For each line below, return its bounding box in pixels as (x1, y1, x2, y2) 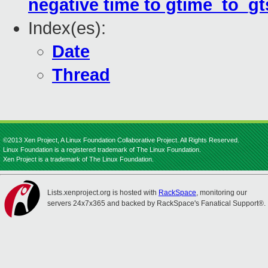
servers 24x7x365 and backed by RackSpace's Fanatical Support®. (47, 199, 266, 208)
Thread (52, 65, 110, 85)
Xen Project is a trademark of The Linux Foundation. (3, 156, 154, 163)
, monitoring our (196, 188, 247, 197)
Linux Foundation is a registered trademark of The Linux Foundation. (3, 146, 201, 153)
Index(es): (28, 19, 106, 38)
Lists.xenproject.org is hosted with (47, 188, 159, 197)
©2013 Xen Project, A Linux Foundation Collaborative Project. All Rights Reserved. (3, 136, 239, 144)
